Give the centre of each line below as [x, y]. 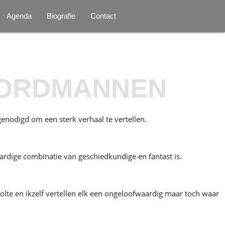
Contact [103, 16]
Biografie [61, 16]
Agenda [19, 16]
